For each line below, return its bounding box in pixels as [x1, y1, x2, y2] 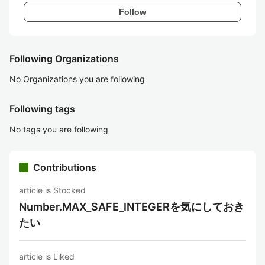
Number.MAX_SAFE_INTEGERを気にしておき [19, 201, 244, 213]
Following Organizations [9, 53, 119, 64]
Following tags [9, 103, 75, 115]
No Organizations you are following [9, 74, 145, 84]
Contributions [33, 161, 96, 173]
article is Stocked [19, 185, 86, 195]
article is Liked [19, 251, 75, 261]
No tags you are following [9, 124, 108, 134]
